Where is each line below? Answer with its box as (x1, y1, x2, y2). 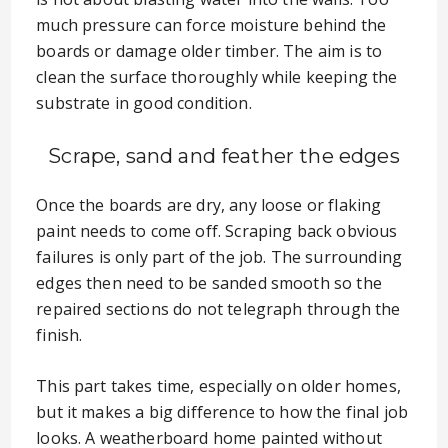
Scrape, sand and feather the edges (48, 144, 400, 168)
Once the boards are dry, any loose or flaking (36, 194, 382, 216)
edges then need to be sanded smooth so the (36, 272, 382, 294)
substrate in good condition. (36, 92, 252, 114)
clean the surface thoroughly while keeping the (36, 66, 398, 88)
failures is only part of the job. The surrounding (36, 246, 403, 268)
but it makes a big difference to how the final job (36, 401, 409, 423)
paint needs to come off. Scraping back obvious (36, 220, 398, 242)
